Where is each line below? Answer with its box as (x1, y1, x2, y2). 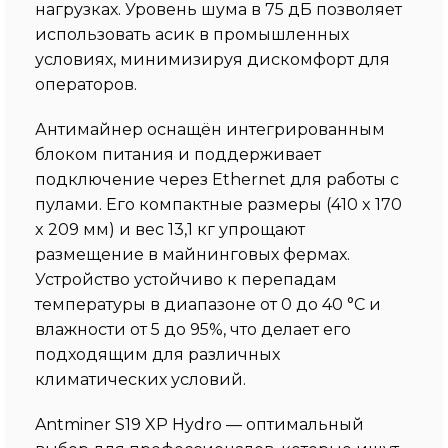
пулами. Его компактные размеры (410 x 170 (35, 194, 402, 214)
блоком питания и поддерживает (35, 144, 321, 164)
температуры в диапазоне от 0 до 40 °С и (35, 294, 381, 314)
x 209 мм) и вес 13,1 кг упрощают (35, 219, 305, 239)
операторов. (35, 74, 137, 94)
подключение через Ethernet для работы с (35, 169, 399, 189)
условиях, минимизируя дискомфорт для (35, 49, 390, 69)
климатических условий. (35, 369, 246, 389)
